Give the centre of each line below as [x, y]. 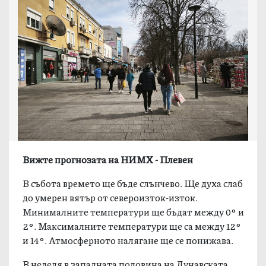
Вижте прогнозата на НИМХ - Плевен [108, 159]
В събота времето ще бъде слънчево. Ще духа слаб [133, 183]
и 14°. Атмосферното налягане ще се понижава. [128, 240]
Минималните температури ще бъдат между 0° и [134, 211]
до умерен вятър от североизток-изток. [110, 197]
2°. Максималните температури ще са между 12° [132, 226]
